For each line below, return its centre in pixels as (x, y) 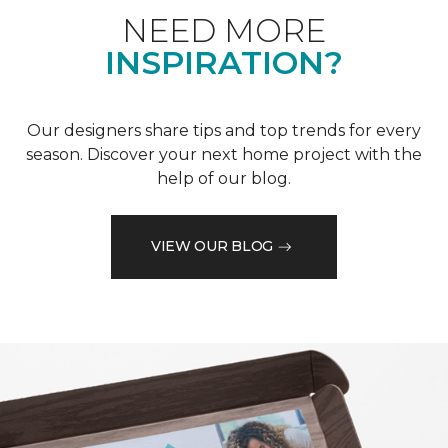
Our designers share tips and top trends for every (224, 130)
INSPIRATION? (224, 62)
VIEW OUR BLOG (212, 246)
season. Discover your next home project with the (224, 154)
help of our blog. (224, 178)
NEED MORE (224, 30)
